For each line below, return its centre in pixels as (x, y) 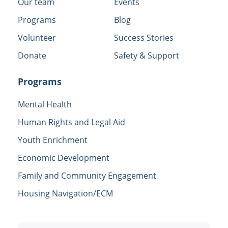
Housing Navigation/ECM (66, 193)
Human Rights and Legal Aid (72, 122)
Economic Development (64, 158)
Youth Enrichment (53, 140)
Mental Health (45, 104)
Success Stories (144, 38)
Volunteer (37, 38)
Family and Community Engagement (87, 175)
